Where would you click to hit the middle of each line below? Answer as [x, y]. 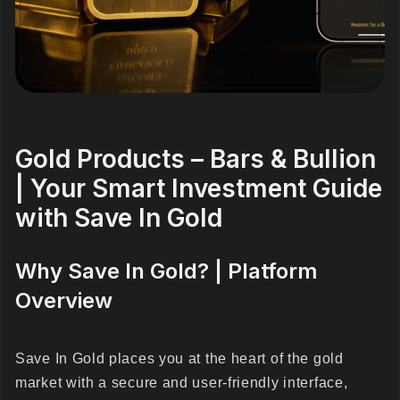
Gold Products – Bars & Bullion [196, 159]
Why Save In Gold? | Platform [167, 271]
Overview [67, 300]
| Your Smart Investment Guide [199, 188]
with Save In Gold [119, 218]
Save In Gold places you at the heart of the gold [179, 358]
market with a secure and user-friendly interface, [182, 383]
